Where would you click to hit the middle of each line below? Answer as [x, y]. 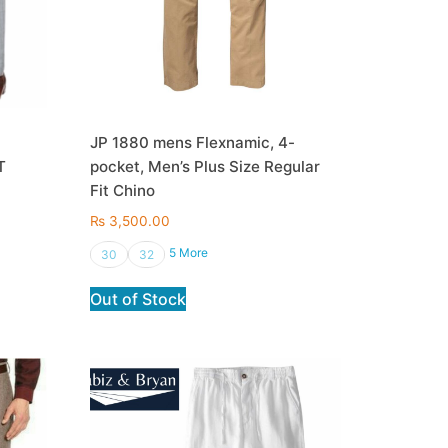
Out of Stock [138, 298]
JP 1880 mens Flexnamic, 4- [193, 143]
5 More [189, 252]
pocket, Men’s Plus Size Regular [205, 167]
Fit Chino [123, 191]
